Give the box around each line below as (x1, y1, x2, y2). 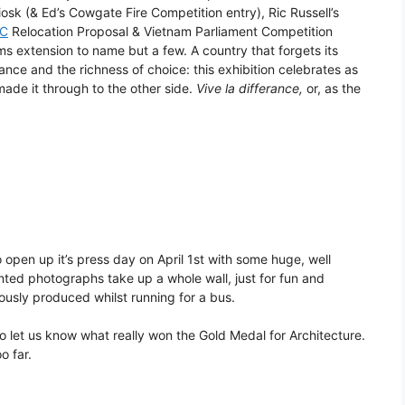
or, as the (306, 80, 361, 97)
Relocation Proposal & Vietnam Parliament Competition (8, 24, 333, 40)
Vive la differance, (196, 80, 306, 97)
